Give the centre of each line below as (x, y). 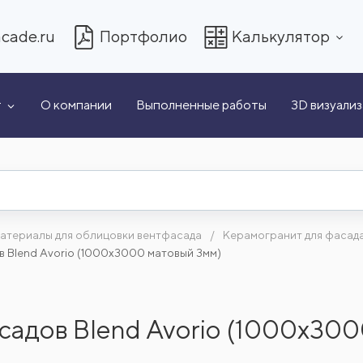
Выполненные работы (201, 105)
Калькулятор (281, 36)
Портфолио (144, 36)
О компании (76, 105)
